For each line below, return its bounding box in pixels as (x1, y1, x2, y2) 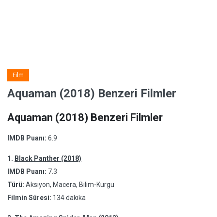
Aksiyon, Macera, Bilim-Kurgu (24, 181, 114, 188)
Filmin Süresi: (7, 194, 53, 201)
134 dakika (53, 194, 86, 201)
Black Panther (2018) (15, 155, 81, 162)
